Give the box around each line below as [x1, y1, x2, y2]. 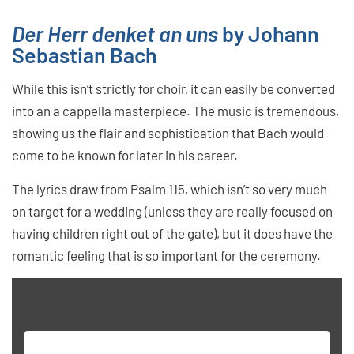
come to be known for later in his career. [12, 146, 238, 163]
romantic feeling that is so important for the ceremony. [12, 247, 321, 263]
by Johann [218, 20, 319, 46]
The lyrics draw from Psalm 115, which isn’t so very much [12, 180, 327, 197]
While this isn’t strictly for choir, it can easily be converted [12, 80, 335, 96]
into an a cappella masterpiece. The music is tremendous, [12, 102, 339, 119]
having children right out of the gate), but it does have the [12, 224, 333, 241]
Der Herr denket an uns [12, 20, 218, 46]
